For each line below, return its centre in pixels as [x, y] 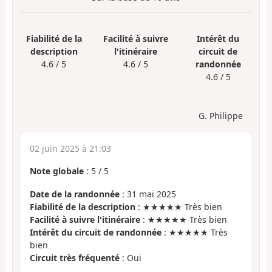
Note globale [57, 171]
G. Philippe [221, 115]
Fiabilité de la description [83, 207]
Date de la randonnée [75, 194]
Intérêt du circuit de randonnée [96, 233]
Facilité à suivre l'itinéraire [85, 220]
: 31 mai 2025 [148, 194]
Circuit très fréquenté [75, 258]
